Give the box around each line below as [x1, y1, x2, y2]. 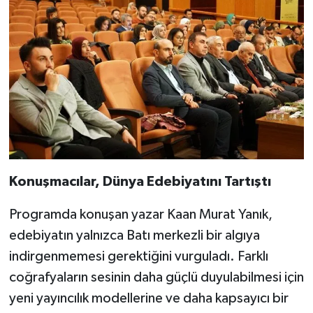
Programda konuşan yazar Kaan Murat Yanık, [8, 208, 272, 222]
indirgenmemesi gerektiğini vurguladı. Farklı [8, 249, 268, 264]
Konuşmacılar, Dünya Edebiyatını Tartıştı [8, 175, 271, 189]
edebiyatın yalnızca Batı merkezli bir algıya [8, 228, 260, 243]
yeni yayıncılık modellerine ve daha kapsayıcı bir [8, 291, 289, 306]
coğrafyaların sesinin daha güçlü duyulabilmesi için [8, 270, 304, 285]
